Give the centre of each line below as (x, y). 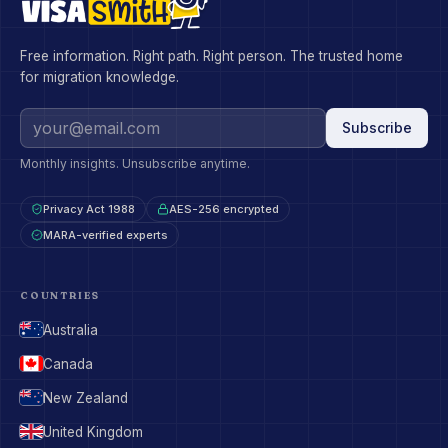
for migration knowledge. (99, 77)
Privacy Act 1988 (89, 209)
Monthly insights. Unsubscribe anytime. (135, 163)
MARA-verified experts (105, 235)
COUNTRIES (60, 295)
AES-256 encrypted (224, 209)
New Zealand (85, 397)
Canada (67, 363)
